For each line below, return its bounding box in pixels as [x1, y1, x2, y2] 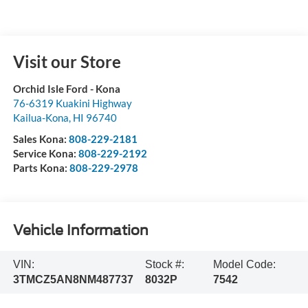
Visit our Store [12, 51, 121, 71]
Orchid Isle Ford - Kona [12, 82, 120, 95]
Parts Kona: [12, 161, 69, 174]
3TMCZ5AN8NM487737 [12, 273, 133, 285]
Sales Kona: [12, 132, 69, 145]
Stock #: [144, 258, 184, 270]
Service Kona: [12, 146, 78, 159]
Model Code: [212, 258, 276, 270]
